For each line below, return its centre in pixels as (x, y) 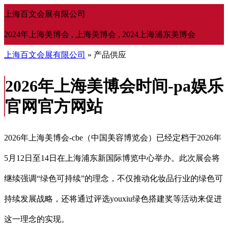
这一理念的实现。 (37, 219)
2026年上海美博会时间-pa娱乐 (114, 86)
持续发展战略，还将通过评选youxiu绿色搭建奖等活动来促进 (113, 198)
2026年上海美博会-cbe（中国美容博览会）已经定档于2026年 (113, 137)
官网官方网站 (54, 107)
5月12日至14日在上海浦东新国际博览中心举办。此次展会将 (112, 158)
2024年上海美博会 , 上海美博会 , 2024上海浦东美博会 (100, 34)
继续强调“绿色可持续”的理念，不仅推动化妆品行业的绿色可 (113, 178)
